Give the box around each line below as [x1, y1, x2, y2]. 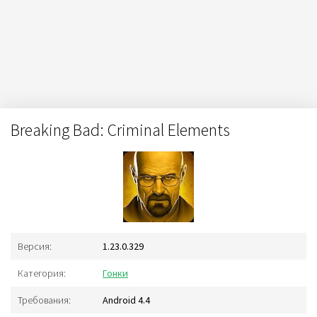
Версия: [18, 240, 52, 253]
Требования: [18, 294, 71, 306]
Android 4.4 [103, 294, 150, 306]
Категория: [18, 267, 66, 279]
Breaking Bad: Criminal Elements [11, 119, 230, 141]
